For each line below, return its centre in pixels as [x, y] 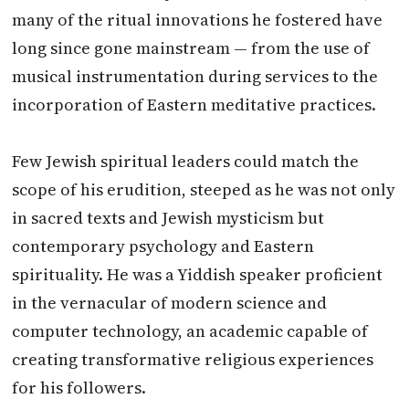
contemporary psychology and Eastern [163, 246]
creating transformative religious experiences [193, 359]
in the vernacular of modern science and [170, 302]
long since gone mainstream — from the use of [191, 47]
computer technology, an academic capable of [190, 330]
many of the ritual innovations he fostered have [198, 19]
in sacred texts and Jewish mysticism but [168, 217]
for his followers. [79, 387]
